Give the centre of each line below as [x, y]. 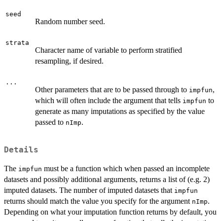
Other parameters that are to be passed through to [112, 89]
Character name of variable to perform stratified [109, 50]
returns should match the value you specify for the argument [98, 201]
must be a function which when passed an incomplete [126, 168]
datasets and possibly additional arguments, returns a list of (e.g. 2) [107, 179]
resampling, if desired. [69, 61]
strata [17, 42]
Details [21, 150]
